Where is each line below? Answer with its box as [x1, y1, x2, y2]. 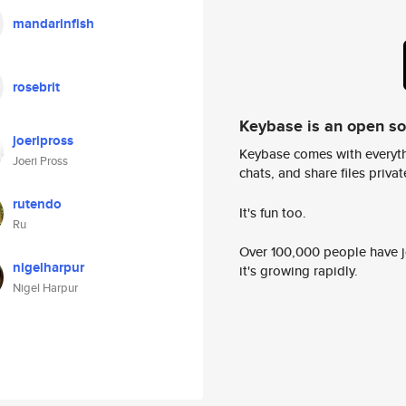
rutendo [13, 194, 62, 214]
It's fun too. [239, 202, 306, 222]
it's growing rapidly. [239, 261, 358, 281]
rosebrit [13, 77, 60, 97]
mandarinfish [13, 14, 94, 34]
